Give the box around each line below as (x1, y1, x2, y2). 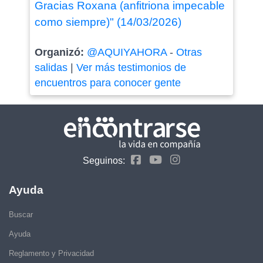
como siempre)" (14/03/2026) (34, 16, 181, 29)
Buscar (9, 210, 33, 219)
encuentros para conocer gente (34, 77, 181, 89)
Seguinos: (83, 155, 125, 166)
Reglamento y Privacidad (9, 248, 94, 258)
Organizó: (34, 46, 87, 59)
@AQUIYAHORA (86, 46, 167, 59)
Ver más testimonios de (76, 62, 186, 74)
